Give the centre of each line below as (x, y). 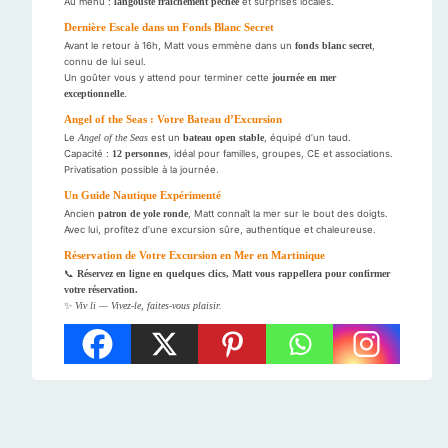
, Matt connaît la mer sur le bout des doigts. (288, 214)
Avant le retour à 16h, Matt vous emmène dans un (179, 46)
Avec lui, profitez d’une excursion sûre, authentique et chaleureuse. (220, 230)
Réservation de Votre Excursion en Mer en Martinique (194, 255)
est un (165, 138)
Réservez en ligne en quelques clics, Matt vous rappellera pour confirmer (233, 274)
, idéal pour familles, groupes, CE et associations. (280, 154)
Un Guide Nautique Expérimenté (142, 195)
